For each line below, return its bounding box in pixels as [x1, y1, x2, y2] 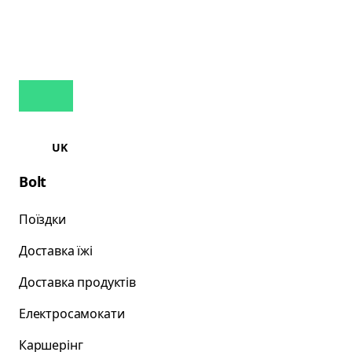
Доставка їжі [19, 242, 93, 259]
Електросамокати [19, 305, 125, 322]
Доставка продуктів [19, 273, 136, 291]
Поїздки [19, 211, 66, 228]
